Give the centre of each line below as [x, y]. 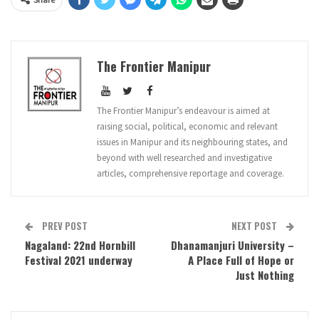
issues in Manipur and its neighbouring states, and [192, 142]
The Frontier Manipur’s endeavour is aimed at [183, 110]
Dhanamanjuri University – [232, 245]
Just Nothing [265, 274]
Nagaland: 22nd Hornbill [80, 245]
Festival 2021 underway [79, 260]
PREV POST [64, 225]
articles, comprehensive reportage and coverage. [190, 173]
